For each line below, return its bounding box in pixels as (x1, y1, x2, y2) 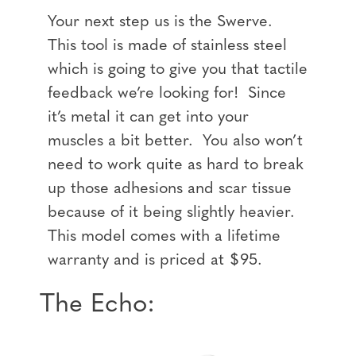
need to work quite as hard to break (48, 157, 304, 174)
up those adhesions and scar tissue (48, 181, 292, 198)
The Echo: (40, 292, 155, 318)
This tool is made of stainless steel (48, 38, 287, 55)
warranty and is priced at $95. (48, 253, 262, 269)
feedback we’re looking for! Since (48, 86, 286, 103)
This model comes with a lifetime (48, 229, 281, 246)
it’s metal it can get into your (48, 110, 249, 126)
